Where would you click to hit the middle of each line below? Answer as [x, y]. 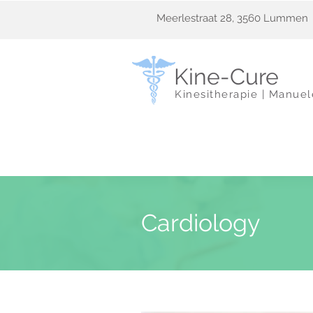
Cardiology [201, 223]
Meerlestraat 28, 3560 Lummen [232, 18]
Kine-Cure [226, 77]
